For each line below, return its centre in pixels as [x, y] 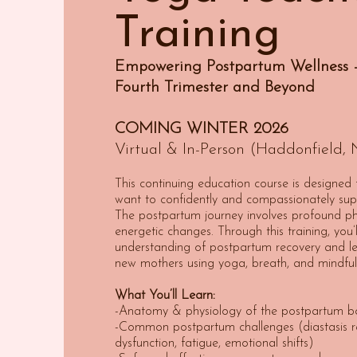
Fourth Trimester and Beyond [215, 88]
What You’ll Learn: [165, 296]
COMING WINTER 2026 [202, 129]
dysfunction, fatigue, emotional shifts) [214, 343]
